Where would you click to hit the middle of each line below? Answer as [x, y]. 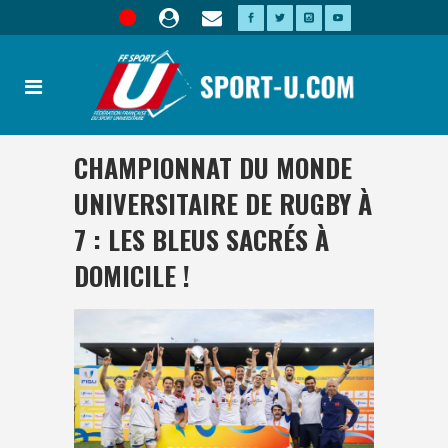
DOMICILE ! [132, 275]
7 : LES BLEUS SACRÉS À [201, 239]
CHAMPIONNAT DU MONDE [213, 167]
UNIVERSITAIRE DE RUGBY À [223, 203]
